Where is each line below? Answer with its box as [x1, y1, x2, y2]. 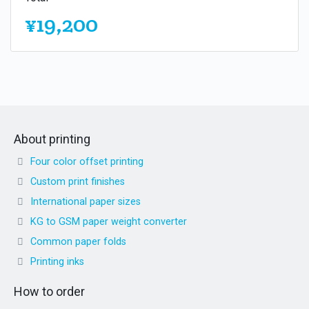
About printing [14, 131, 90, 146]
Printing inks [30, 255, 84, 268]
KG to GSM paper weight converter [30, 215, 187, 228]
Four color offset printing [30, 155, 143, 168]
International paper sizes [30, 195, 141, 208]
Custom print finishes [30, 175, 125, 188]
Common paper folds [30, 235, 126, 248]
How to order [14, 283, 85, 299]
